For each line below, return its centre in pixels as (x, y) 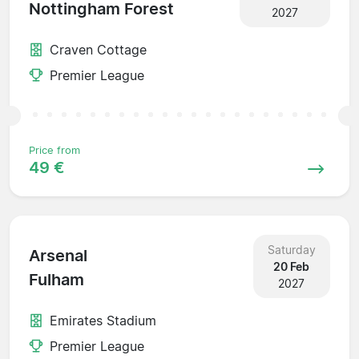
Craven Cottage (98, 49)
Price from (54, 150)
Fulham (56, 280)
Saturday (291, 249)
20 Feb (292, 266)
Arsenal (58, 256)
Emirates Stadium (103, 320)
